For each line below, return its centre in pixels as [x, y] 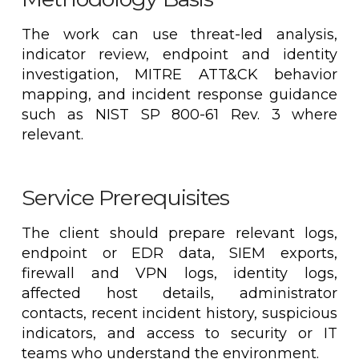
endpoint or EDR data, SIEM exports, [179, 253]
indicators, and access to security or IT [179, 333]
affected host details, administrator [179, 293]
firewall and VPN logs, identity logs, [179, 273]
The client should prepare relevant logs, [179, 233]
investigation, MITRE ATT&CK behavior [179, 74]
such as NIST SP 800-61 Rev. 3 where [179, 114]
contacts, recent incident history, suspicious [179, 313]
